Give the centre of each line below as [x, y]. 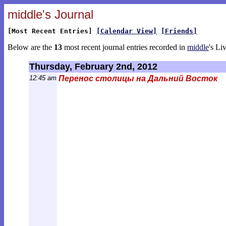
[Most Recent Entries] [52, 31]
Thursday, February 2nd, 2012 [93, 67]
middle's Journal [50, 14]
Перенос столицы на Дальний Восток [138, 78]
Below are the [31, 47]
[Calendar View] [127, 31]
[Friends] [179, 31]
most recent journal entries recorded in [125, 47]
